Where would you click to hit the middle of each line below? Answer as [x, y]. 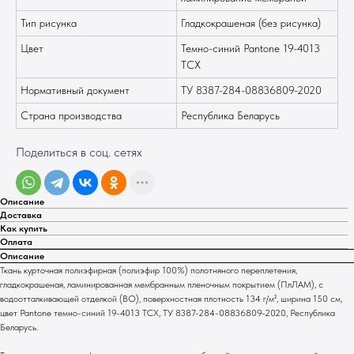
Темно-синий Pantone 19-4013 [250, 48]
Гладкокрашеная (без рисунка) [251, 23]
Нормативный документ [75, 90]
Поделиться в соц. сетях [79, 152]
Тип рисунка [49, 23]
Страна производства [71, 115]
